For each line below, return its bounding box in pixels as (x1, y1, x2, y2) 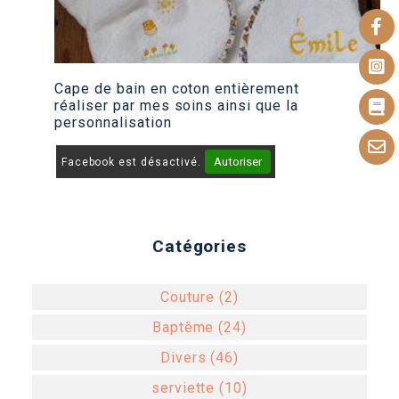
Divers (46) (159, 348, 240, 366)
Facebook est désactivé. (61, 155, 205, 168)
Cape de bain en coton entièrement (54, 79, 299, 97)
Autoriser (213, 154, 262, 168)
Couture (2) (160, 288, 239, 305)
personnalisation (54, 113, 172, 131)
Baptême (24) (151, 318, 248, 336)
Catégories (151, 235, 248, 256)
